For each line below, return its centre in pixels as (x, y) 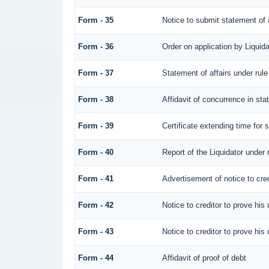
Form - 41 (95, 179)
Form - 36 (95, 47)
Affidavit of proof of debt (204, 258)
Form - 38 (95, 100)
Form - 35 (95, 20)
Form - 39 (95, 126)
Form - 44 (95, 258)
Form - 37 (95, 73)
